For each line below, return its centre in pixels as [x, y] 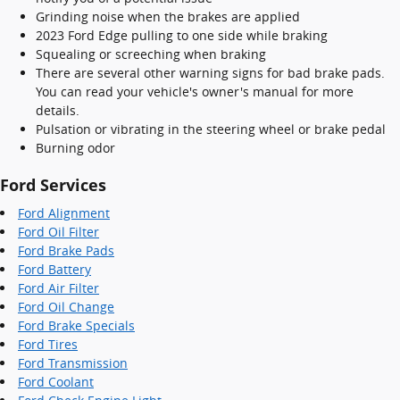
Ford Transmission [73, 363]
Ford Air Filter [58, 288]
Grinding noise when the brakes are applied [168, 16]
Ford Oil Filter [58, 232]
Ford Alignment [64, 213]
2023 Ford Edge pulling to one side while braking [182, 35]
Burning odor [75, 147]
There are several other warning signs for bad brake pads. [210, 72]
